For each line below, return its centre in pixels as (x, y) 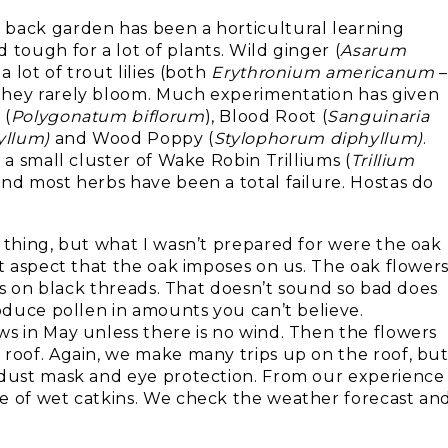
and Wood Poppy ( (134, 138)
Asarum (373, 50)
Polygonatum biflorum (107, 116)
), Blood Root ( (266, 116)
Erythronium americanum (325, 72)
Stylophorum (269, 138)
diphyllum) (376, 138)
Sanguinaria (378, 116)
